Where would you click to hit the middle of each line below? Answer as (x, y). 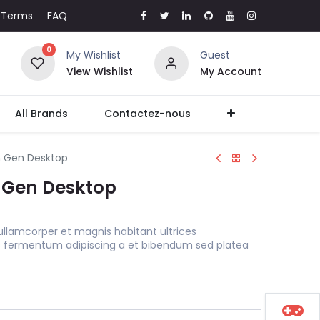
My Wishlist (93, 55)
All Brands (42, 114)
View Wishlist (99, 72)
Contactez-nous (148, 114)
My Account (230, 72)
